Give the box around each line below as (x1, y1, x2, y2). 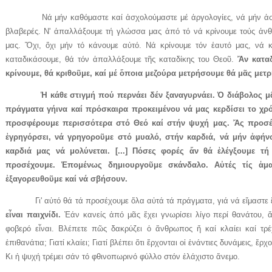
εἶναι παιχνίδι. (5, 210, 61, 220)
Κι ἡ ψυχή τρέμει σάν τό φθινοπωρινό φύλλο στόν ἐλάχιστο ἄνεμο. (5, 252, 240, 262)
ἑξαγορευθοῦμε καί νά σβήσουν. (5, 174, 127, 184)
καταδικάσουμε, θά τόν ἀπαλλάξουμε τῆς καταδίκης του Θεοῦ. (5, 54, 237, 64)
